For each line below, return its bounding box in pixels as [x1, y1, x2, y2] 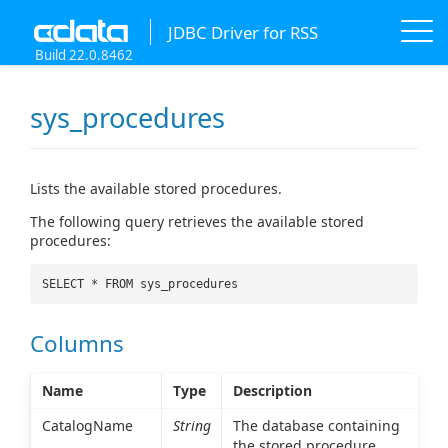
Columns [30, 327, 124, 359]
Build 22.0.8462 [35, 46, 133, 64]
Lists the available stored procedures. [30, 179, 282, 199]
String [172, 415, 211, 435]
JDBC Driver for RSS [167, 20, 318, 44]
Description [232, 380, 312, 400]
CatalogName [41, 415, 133, 435]
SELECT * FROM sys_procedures [42, 277, 238, 292]
